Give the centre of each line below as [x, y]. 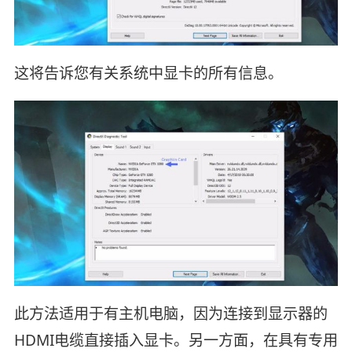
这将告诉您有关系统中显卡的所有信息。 [148, 73]
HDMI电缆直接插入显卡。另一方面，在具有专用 [176, 340]
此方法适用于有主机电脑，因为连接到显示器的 [170, 313]
